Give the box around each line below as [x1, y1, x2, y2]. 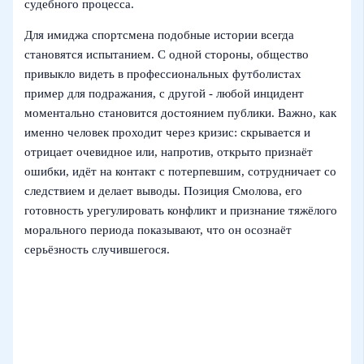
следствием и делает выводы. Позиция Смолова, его [24, 184, 303, 198]
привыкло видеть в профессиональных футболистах [24, 67, 302, 81]
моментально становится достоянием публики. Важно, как [24, 106, 337, 120]
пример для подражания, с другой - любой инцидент [24, 87, 305, 101]
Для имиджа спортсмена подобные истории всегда [24, 28, 295, 42]
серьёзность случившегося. [24, 243, 171, 257]
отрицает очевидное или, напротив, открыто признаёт [24, 145, 314, 159]
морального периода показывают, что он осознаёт [24, 223, 292, 237]
